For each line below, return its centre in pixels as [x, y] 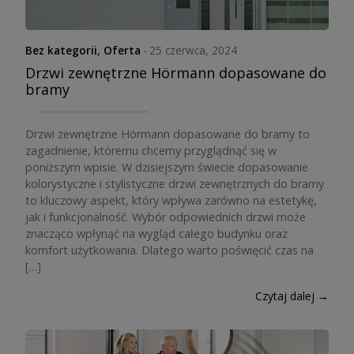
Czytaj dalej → [292, 296]
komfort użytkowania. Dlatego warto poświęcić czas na [169, 250]
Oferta [122, 50]
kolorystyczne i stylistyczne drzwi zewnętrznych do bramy [175, 184]
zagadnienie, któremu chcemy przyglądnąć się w [151, 151]
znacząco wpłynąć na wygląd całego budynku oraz [156, 233]
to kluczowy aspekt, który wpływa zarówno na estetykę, [171, 200]
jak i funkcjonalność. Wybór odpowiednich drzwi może [166, 217]
